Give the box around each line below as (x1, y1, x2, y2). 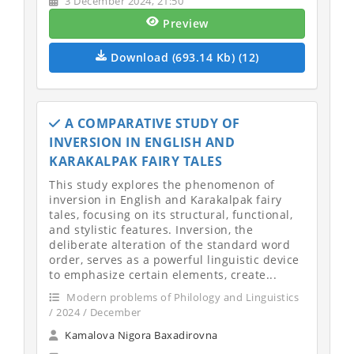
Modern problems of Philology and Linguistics (63, 290, 299, 304)
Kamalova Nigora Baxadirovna (65, 328, 218, 342)
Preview (163, 16, 209, 31)
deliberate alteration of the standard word (49, 237, 290, 252)
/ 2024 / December (49, 305, 141, 319)
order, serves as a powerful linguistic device (49, 252, 299, 267)
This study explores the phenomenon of (49, 177, 275, 192)
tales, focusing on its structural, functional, (49, 207, 292, 222)
